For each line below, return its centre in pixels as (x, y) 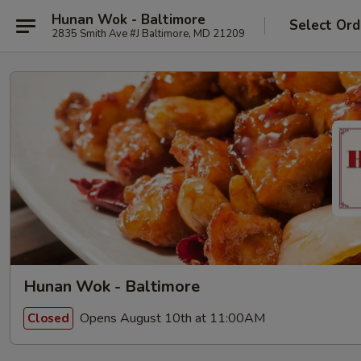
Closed (48, 318)
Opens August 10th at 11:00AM (171, 318)
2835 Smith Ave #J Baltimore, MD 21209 (148, 33)
